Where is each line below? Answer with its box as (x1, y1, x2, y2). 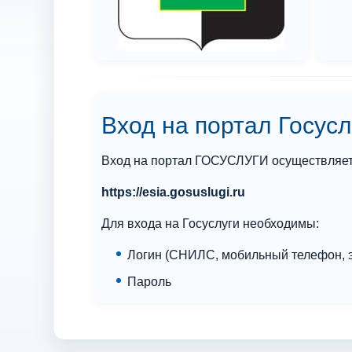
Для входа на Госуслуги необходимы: (101, 217, 320, 230)
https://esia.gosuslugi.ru (101, 185, 246, 199)
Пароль (127, 275, 172, 288)
